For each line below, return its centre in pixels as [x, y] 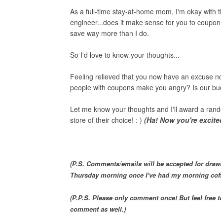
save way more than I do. [110, 33]
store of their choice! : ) [107, 120]
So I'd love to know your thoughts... [125, 55]
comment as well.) [98, 209]
